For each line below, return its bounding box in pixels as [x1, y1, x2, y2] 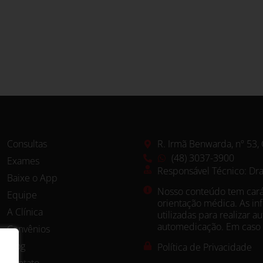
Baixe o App [6, 171, 58, 185]
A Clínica [6, 205, 43, 219]
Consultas [6, 137, 47, 151]
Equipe [6, 188, 37, 202]
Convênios [6, 222, 50, 236]
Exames [6, 154, 39, 168]
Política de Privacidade [157, 241, 252, 254]
